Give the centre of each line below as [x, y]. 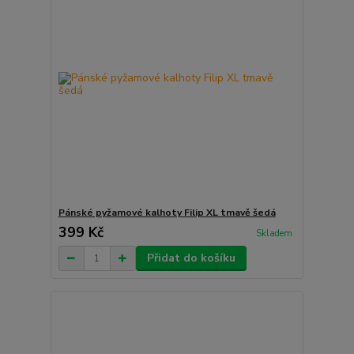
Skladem [274, 233]
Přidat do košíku [191, 258]
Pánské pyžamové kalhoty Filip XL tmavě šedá [167, 213]
